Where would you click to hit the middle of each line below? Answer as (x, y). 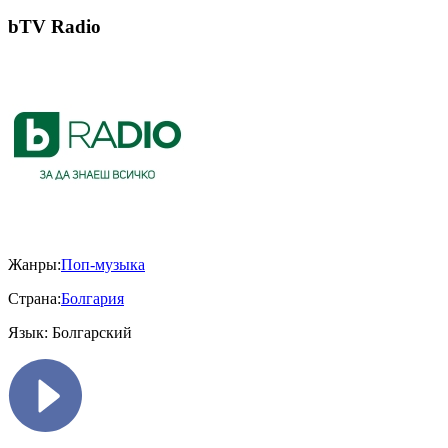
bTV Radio (54, 26)
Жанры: (34, 265)
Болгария (92, 299)
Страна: (34, 299)
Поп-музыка (103, 265)
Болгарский (90, 333)
